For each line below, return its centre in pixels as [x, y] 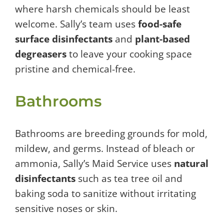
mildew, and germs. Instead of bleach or [105, 148]
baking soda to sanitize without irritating [105, 193]
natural [191, 163]
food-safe [160, 24]
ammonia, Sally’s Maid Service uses [94, 163]
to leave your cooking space [129, 54]
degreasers [41, 54]
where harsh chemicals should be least [102, 9]
